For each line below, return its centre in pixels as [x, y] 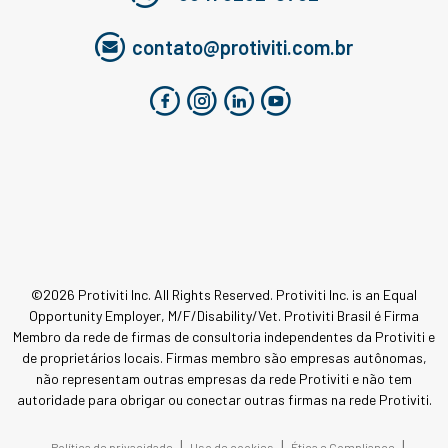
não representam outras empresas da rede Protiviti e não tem [224, 379]
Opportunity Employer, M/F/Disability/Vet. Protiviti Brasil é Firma [224, 316]
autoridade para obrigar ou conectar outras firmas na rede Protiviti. [224, 400]
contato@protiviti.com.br [242, 47]
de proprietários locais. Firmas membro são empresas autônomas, [224, 358]
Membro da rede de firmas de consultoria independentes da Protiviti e [224, 337]
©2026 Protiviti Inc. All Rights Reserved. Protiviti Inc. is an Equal [224, 295]
